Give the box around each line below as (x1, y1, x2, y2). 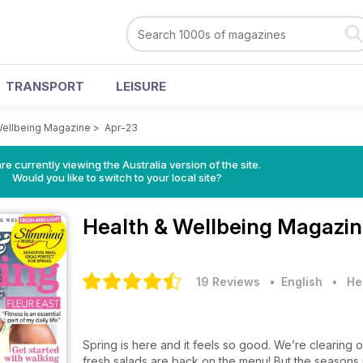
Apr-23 (105, 122, 138, 134)
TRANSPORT (6, 79, 84, 94)
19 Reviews (196, 275, 260, 288)
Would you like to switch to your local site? (11, 171, 222, 184)
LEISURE (116, 79, 166, 94)
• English (263, 275, 322, 288)
